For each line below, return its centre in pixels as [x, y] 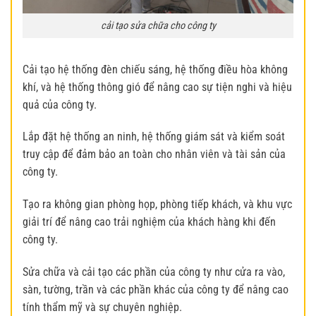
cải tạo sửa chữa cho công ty [158, 25]
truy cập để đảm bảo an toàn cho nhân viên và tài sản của [154, 154]
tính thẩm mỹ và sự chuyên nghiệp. [102, 307]
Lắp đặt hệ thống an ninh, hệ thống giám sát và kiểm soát [154, 137]
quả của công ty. [60, 104]
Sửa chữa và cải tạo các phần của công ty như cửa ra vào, [154, 272]
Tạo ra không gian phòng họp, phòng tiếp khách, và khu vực [157, 205]
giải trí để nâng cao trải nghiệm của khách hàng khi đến [149, 222]
